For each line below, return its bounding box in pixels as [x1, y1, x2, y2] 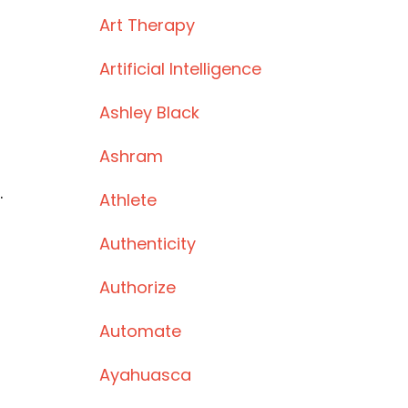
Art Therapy [98, 14, 195, 36]
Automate [98, 320, 181, 342]
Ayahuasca [98, 363, 191, 386]
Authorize [98, 276, 176, 299]
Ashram [98, 145, 163, 168]
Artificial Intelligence [98, 57, 261, 80]
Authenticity [98, 232, 196, 255]
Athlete [98, 189, 157, 211]
